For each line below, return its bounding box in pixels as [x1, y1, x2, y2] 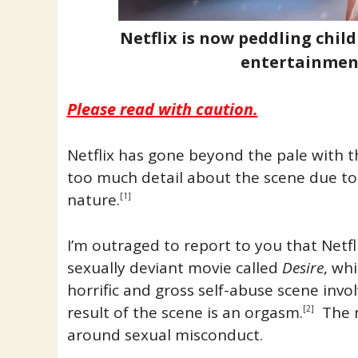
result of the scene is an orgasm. [66, 301, 303, 323]
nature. [66, 189, 120, 210]
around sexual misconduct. [66, 324, 263, 345]
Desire [281, 257, 324, 278]
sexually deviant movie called [66, 257, 282, 278]
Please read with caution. [66, 97, 258, 120]
